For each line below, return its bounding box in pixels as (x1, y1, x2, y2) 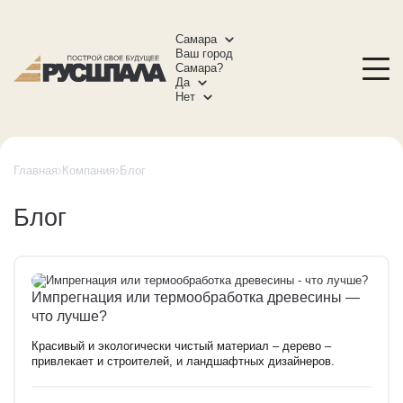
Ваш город (175, 48, 233, 60)
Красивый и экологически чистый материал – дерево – (31, 340, 331, 354)
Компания (62, 164, 115, 177)
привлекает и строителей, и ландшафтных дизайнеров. (31, 355, 335, 369)
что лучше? (31, 308, 107, 324)
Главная (13, 164, 58, 177)
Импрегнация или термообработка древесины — (31, 289, 360, 305)
